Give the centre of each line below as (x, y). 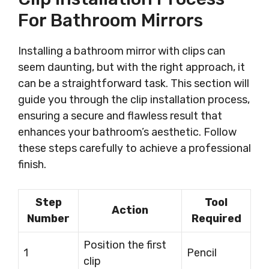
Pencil (202, 253)
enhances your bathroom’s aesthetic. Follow (127, 132)
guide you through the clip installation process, (134, 100)
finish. (32, 165)
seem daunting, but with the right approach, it (131, 67)
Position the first (125, 245)
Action (130, 210)
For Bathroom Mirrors (110, 20)
